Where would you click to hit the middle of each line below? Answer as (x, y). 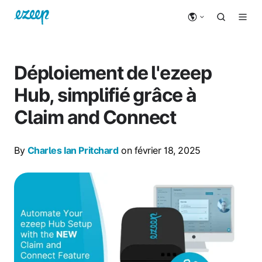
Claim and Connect (95, 117)
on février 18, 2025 (159, 150)
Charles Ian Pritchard (73, 150)
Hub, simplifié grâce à (105, 95)
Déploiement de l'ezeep (113, 73)
